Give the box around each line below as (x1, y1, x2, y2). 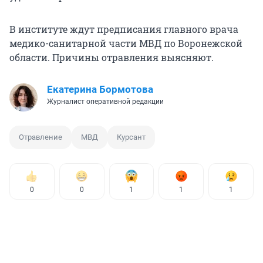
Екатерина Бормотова (47, 83, 153, 95)
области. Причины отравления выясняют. (9, 50, 214, 63)
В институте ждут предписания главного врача (9, 22, 238, 35)
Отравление (19, 132, 62, 141)
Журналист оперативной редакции (47, 97, 164, 106)
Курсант (117, 132, 146, 141)
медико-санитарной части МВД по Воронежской (9, 36, 242, 49)
